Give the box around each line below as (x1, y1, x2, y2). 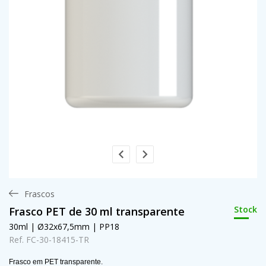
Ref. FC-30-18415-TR (9, 234, 89, 245)
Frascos (24, 188, 55, 199)
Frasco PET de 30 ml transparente (9, 204, 185, 218)
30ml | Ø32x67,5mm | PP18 (9, 221, 119, 232)
